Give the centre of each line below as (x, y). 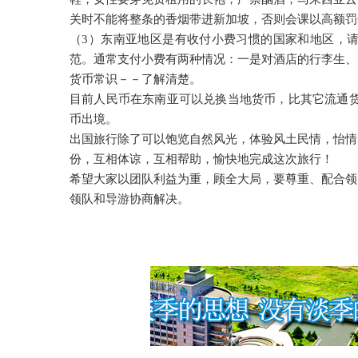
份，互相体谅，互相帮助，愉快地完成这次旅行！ (201, 159)
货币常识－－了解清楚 (129, 79)
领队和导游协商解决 (123, 199)
